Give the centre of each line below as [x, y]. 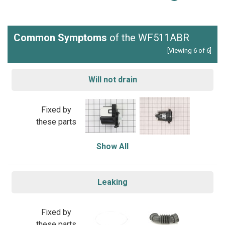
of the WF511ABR [148, 38]
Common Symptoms [60, 38]
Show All [113, 146]
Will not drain [113, 80]
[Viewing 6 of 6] [189, 50]
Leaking [113, 182]
